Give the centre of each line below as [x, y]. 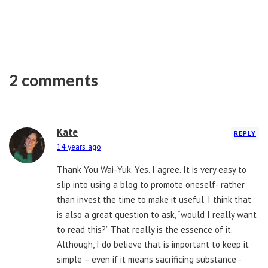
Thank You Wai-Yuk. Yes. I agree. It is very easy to [152, 170]
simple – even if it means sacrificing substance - [149, 260]
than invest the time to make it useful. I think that [154, 200]
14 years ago [79, 147]
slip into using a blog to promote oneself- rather [151, 185]
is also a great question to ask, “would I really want [157, 215]
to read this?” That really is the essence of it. [144, 230]
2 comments [54, 80]
